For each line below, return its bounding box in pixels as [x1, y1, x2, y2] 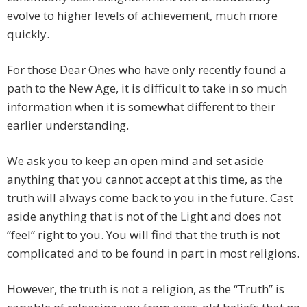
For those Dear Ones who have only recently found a [7, 62, 286, 78]
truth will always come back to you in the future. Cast [7, 190, 293, 206]
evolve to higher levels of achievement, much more [7, 8, 278, 24]
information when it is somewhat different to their [7, 99, 275, 115]
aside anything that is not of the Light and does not [7, 208, 281, 225]
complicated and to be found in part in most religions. [7, 245, 299, 262]
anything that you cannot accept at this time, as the [7, 171, 282, 188]
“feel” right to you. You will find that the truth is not [7, 227, 280, 243]
